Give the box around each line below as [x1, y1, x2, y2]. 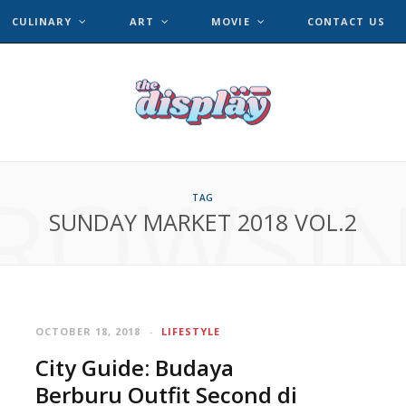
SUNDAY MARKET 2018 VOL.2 [49, 207, 357, 237]
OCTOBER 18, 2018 [35, 324, 141, 338]
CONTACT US [306, 14, 385, 28]
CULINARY [11, 14, 72, 28]
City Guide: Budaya [35, 353, 234, 382]
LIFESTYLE [160, 324, 221, 338]
